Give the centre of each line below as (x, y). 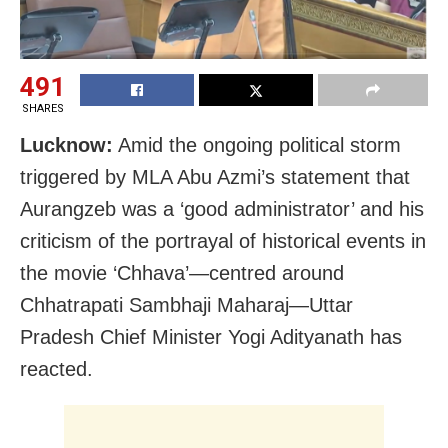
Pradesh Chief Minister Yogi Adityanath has (211, 336)
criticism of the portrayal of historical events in (223, 240)
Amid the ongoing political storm (257, 144)
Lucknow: (66, 144)
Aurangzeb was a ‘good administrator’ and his (222, 208)
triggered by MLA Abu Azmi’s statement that (215, 176)
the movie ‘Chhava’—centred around (182, 272)
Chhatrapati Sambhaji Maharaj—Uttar (186, 304)
